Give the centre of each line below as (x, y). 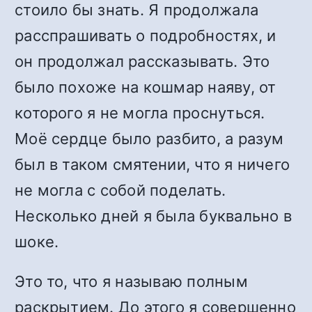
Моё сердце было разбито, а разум (149, 139)
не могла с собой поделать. (120, 190)
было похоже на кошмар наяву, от (146, 87)
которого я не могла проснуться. (140, 113)
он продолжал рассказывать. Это (142, 61)
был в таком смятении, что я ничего (153, 164)
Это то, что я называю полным (131, 281)
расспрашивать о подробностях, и (146, 36)
